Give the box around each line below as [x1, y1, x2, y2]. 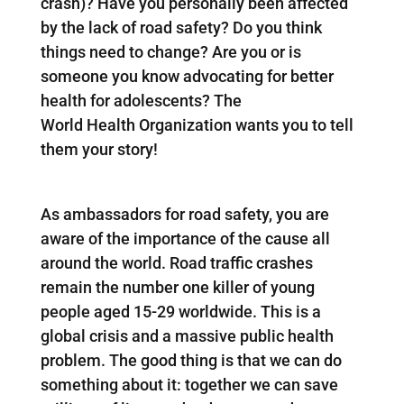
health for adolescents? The [40, 90, 242, 110]
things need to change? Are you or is [40, 41, 301, 61]
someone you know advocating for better [40, 66, 334, 86]
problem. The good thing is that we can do [40, 350, 342, 370]
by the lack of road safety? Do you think [40, 17, 322, 37]
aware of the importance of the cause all [40, 228, 330, 248]
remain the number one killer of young [40, 277, 315, 297]
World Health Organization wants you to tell [40, 115, 353, 134]
